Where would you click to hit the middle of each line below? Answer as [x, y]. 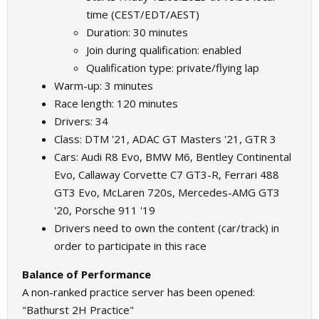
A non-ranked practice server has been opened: [138, 292]
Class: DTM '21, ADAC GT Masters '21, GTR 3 [165, 139]
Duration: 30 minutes [137, 32]
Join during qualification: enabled [164, 50]
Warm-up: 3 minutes [104, 85]
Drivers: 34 [81, 121]
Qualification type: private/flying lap [173, 68]
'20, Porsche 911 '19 [105, 210]
